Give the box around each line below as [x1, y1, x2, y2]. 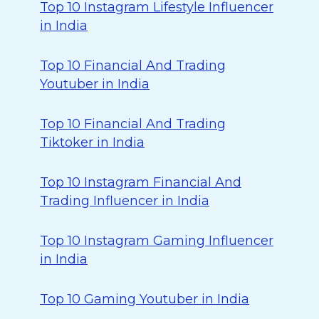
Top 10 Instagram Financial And [40, 174, 241, 190]
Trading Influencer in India [40, 193, 209, 209]
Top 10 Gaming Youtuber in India [40, 291, 249, 307]
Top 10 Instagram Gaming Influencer [40, 233, 273, 249]
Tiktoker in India [40, 135, 145, 150]
